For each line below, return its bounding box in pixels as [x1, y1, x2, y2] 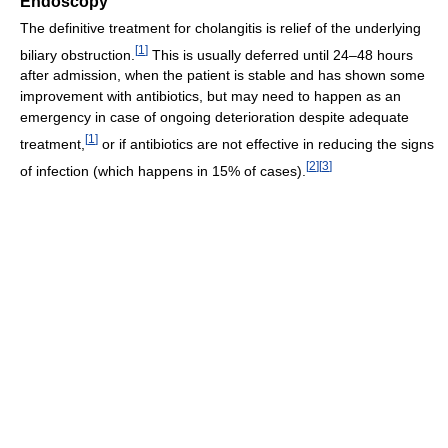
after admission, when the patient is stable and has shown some [20, 67, 425, 84]
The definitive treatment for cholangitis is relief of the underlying [20, 19, 421, 36]
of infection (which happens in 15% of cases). [20, 162, 306, 179]
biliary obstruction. [20, 46, 135, 63]
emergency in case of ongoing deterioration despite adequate [20, 109, 409, 126]
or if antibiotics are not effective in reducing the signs [98, 136, 434, 153]
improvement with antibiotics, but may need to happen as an [20, 88, 401, 105]
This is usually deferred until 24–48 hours [148, 46, 413, 63]
